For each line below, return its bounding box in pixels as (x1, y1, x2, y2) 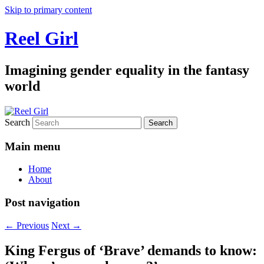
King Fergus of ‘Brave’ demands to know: (5, 242, 257, 258)
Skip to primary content (5, 5, 92, 15)
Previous (14, 220, 49, 230)
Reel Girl (5, 28, 78, 49)
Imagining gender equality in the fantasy (5, 62, 249, 78)
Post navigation (5, 196, 80, 209)
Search (5, 117, 30, 127)
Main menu (5, 140, 61, 153)
